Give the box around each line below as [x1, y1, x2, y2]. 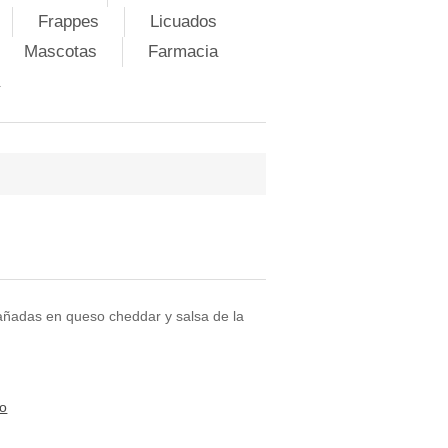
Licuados [150, 12, 217, 31]
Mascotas [23, 42, 97, 61]
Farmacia [147, 42, 218, 61]
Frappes [38, 12, 99, 31]
